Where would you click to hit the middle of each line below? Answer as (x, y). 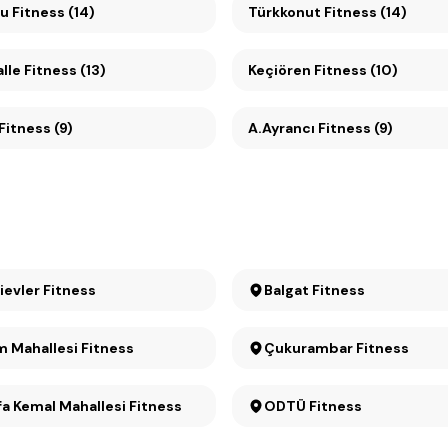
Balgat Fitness (314, 290)
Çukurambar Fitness (336, 348)
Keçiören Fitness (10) (323, 70)
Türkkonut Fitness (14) (327, 12)
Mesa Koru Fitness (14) (53, 12)
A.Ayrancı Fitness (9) (320, 128)
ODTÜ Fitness (313, 406)
